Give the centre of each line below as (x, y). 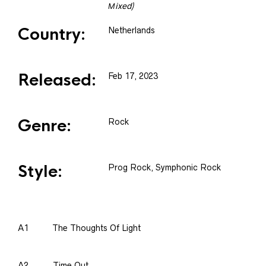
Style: (40, 172)
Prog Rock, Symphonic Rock (164, 167)
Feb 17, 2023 (133, 76)
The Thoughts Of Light (96, 228)
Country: (52, 34)
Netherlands (132, 30)
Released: (57, 80)
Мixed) (121, 6)
